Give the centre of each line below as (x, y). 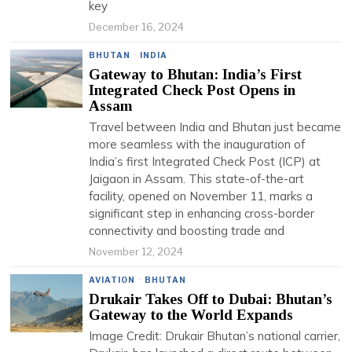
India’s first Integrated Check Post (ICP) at (205, 161)
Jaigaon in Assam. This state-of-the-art (197, 179)
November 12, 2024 (136, 251)
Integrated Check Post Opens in (192, 90)
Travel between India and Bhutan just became (215, 127)
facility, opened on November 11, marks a (201, 196)
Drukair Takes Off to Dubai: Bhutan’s (211, 299)
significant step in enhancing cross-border (202, 213)
